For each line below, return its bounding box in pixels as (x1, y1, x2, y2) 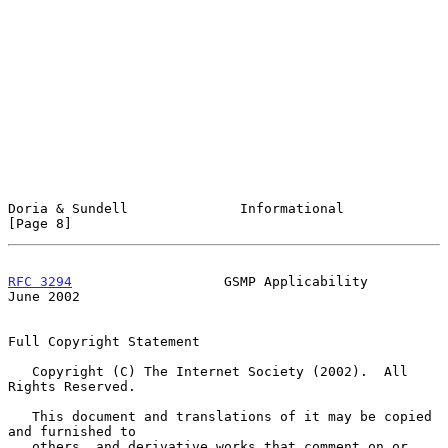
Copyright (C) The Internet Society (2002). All (8, 363, 32, 379)
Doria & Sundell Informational (8, 200, 344, 216)
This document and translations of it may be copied (8, 408, 32, 424)
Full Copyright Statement (8, 333, 200, 349)
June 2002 (8, 288, 80, 304)
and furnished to (8, 423, 136, 439)
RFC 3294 (8, 273, 72, 289)
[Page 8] (8, 215, 72, 231)
